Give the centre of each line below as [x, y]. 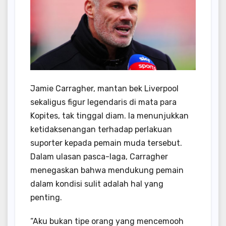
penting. [46, 197]
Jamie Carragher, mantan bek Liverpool [104, 88]
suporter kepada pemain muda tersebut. [106, 143]
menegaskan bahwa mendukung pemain [107, 170]
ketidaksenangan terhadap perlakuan [101, 129]
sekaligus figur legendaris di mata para [103, 102]
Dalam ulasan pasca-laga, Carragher [99, 156]
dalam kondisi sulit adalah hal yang [97, 184]
